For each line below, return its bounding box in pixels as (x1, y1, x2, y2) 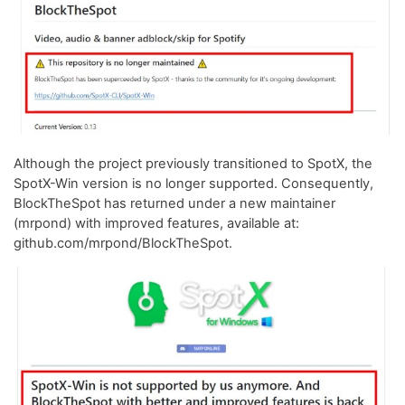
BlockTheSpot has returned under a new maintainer (14, 194, 335, 212)
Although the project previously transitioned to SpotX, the (14, 155, 372, 172)
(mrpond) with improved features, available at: (14, 214, 299, 231)
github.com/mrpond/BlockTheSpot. (14, 234, 232, 251)
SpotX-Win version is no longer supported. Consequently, (14, 174, 373, 192)
